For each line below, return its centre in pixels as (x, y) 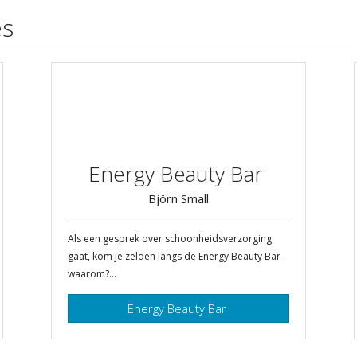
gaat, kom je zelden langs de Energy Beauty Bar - (177, 256)
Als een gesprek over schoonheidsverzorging (170, 238)
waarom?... (92, 273)
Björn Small (178, 198)
